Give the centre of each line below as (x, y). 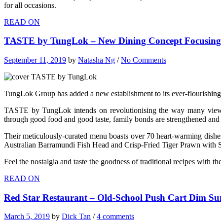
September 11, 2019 (35, 60)
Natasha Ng (96, 60)
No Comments (144, 60)
